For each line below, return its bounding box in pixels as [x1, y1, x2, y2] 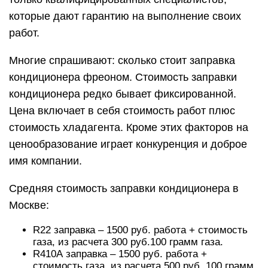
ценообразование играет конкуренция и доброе [9, 138, 247, 150]
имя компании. [9, 155, 82, 167]
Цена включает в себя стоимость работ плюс [9, 105, 235, 117]
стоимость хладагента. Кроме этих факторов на [9, 121, 248, 133]
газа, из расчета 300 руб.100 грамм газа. [33, 236, 223, 248]
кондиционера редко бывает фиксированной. [9, 88, 236, 100]
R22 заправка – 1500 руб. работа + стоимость [33, 224, 248, 236]
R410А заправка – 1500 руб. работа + [33, 248, 207, 260]
